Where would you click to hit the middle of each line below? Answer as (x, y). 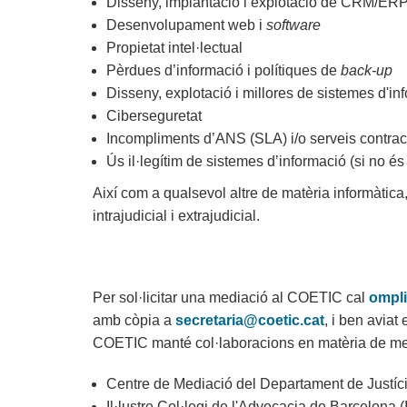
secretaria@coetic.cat (250, 321)
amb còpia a (134, 321)
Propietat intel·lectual (174, 48)
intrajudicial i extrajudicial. (176, 216)
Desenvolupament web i (186, 25)
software (293, 25)
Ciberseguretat (154, 116)
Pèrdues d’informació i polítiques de (223, 71)
